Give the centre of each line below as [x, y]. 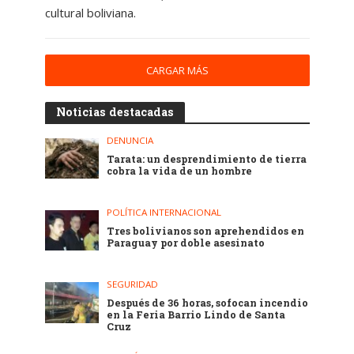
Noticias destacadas [115, 112]
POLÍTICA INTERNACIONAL [164, 213]
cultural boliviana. [90, 13]
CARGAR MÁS [177, 71]
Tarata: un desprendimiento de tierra [207, 159]
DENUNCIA [130, 141]
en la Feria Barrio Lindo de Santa [196, 315]
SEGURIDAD [133, 284]
